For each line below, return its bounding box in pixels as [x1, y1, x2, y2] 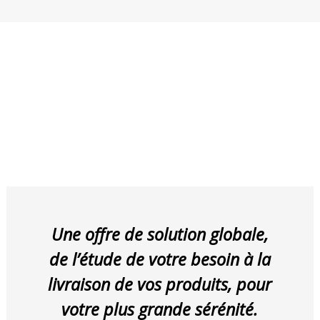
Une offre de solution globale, [51, 223, 269, 246]
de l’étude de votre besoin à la [49, 248, 271, 271]
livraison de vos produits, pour [48, 273, 272, 296]
